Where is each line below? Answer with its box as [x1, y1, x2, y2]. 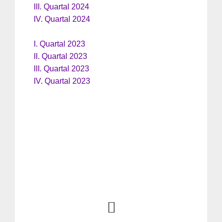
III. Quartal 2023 [34, 64, 89, 73]
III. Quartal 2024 [34, 2, 89, 11]
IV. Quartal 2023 [34, 77, 90, 86]
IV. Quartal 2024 [34, 15, 90, 24]
